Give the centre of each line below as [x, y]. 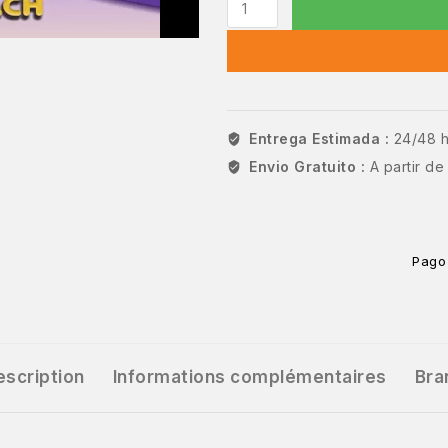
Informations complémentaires [249, 377]
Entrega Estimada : [321, 139]
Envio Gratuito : [309, 167]
